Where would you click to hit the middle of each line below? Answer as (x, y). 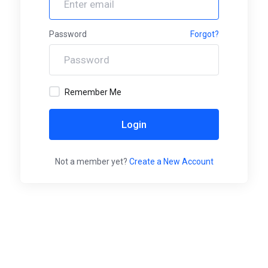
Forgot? (205, 34)
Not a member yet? (92, 162)
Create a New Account (171, 162)
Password (68, 34)
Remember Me (93, 92)
